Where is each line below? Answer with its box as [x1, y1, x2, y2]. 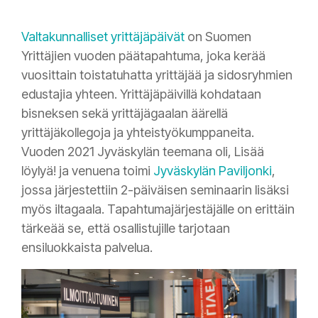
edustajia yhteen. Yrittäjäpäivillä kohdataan [21, 87, 261, 102]
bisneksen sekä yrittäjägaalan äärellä [21, 106, 228, 121]
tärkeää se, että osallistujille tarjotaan [21, 221, 230, 236]
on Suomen [185, 29, 251, 45]
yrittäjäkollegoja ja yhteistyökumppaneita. [21, 125, 254, 141]
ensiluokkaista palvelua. [21, 240, 153, 256]
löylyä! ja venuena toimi [21, 163, 153, 179]
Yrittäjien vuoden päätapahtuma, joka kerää [21, 48, 265, 64]
